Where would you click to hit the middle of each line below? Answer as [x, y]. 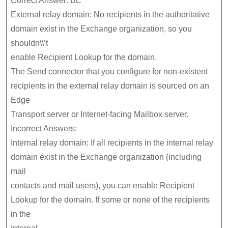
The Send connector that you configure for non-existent [109, 71]
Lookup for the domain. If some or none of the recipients [110, 199]
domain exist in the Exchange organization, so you [101, 28]
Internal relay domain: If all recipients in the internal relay [112, 142]
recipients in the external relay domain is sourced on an [110, 85]
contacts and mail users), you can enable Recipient [103, 185]
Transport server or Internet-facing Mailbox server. [99, 114]
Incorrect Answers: [44, 128]
